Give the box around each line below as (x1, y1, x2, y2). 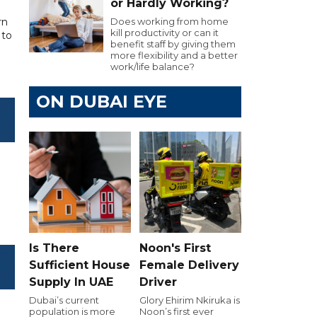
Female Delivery (139, 258, 239, 272)
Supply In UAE (29, 275, 113, 289)
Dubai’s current (29, 294, 99, 306)
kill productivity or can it (110, 27, 219, 38)
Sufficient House (29, 258, 130, 272)
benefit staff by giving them (110, 38, 236, 50)
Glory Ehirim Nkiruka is (139, 294, 240, 306)
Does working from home (110, 16, 229, 27)
